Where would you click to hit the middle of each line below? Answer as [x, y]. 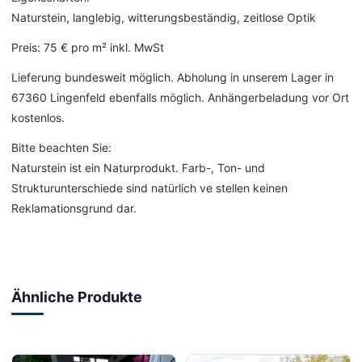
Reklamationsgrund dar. [74, 208]
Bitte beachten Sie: [61, 148]
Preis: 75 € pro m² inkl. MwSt [88, 48]
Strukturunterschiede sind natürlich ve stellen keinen [149, 188]
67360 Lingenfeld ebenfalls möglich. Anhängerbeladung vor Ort [180, 98]
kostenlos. [38, 118]
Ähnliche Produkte [77, 297]
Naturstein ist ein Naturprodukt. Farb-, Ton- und [138, 168]
